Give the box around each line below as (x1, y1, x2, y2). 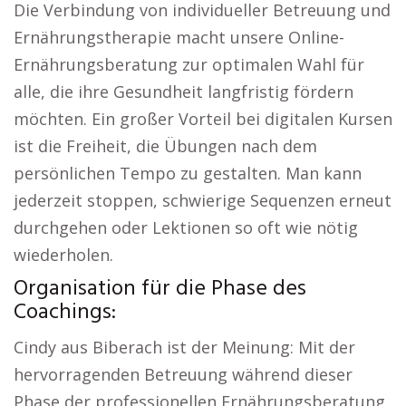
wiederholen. (14, 244, 113, 266)
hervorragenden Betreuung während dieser (14, 363, 353, 385)
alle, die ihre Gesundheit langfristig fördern (14, 81, 353, 102)
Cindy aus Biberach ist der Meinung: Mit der (14, 336, 355, 358)
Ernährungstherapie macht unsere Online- (14, 26, 344, 48)
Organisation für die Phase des (14, 272, 306, 306)
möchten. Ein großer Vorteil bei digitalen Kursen (14, 108, 392, 130)
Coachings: (14, 295, 116, 330)
